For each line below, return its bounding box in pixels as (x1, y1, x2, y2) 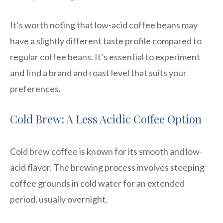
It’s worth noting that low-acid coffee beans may (10, 19, 198, 30)
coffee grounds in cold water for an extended (10, 177, 185, 189)
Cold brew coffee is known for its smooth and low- (10, 145, 203, 157)
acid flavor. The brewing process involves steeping (10, 161, 205, 173)
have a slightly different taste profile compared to (10, 35, 202, 46)
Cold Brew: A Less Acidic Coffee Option (10, 111, 202, 126)
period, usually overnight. (10, 193, 108, 205)
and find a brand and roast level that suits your (10, 67, 187, 78)
